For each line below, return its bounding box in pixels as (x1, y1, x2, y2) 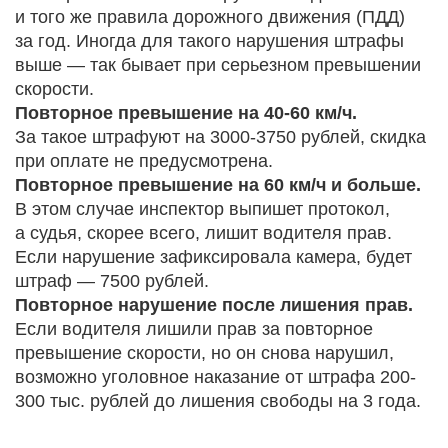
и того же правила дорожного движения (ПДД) (15, 7, 405, 28)
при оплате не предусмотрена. (15, 151, 273, 172)
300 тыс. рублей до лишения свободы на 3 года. (15, 391, 421, 412)
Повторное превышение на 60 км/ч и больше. (15, 175, 421, 196)
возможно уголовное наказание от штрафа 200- (15, 367, 416, 388)
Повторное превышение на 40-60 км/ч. (15, 103, 357, 124)
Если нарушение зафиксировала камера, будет (15, 247, 412, 268)
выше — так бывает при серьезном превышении (15, 55, 421, 76)
